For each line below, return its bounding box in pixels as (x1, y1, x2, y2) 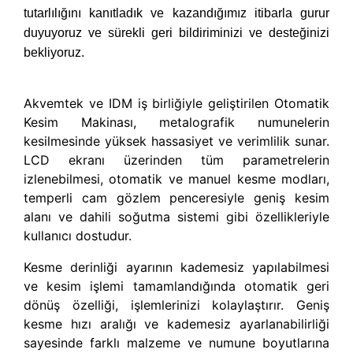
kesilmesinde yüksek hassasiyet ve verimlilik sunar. (24, 132, 329, 149)
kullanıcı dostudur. (24, 227, 132, 243)
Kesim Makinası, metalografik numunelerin (24, 113, 329, 130)
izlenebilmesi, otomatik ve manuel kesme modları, (24, 170, 329, 187)
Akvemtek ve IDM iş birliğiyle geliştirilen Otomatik (24, 95, 329, 111)
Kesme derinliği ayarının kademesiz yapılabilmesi (24, 258, 329, 275)
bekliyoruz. (24, 45, 87, 59)
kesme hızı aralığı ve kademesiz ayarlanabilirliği (24, 315, 329, 332)
